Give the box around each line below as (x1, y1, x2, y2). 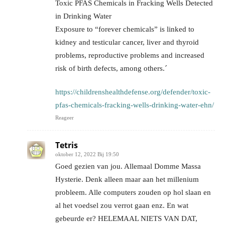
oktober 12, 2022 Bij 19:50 (55, 151, 119, 157)
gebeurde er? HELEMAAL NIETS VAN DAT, (55, 214, 197, 222)
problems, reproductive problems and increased (55, 51, 204, 59)
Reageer (55, 114, 74, 121)
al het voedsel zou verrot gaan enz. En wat (55, 201, 188, 209)
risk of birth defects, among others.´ (55, 64, 167, 72)
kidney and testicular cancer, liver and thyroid (55, 38, 199, 46)
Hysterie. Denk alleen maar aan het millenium (55, 175, 199, 183)
